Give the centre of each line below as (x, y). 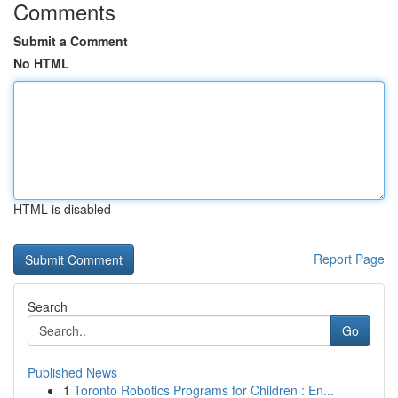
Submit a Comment (71, 41)
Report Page (349, 259)
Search (48, 306)
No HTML (41, 63)
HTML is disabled (62, 209)
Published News (72, 372)
